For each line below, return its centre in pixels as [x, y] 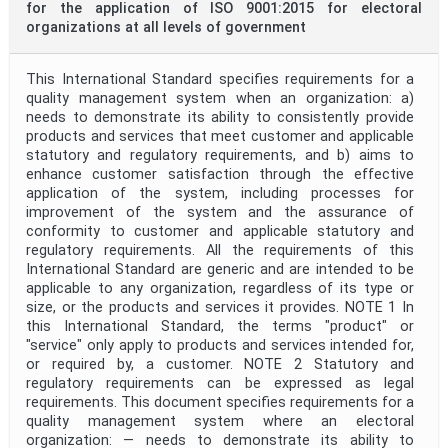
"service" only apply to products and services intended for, [220, 346]
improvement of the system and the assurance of [220, 213]
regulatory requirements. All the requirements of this [220, 251]
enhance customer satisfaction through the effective [220, 175]
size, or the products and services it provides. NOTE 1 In [220, 308]
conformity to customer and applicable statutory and [220, 232]
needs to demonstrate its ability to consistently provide [220, 118]
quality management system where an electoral [220, 422]
